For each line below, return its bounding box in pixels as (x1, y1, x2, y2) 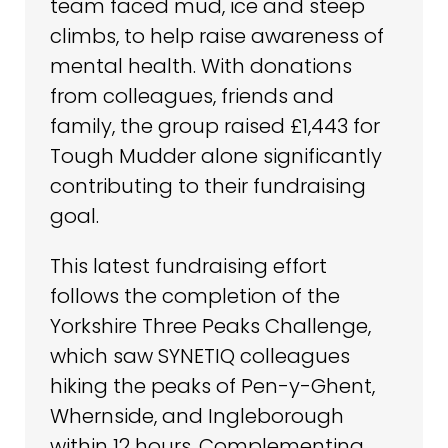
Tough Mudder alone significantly (50, 141, 382, 170)
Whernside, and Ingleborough (50, 401, 344, 430)
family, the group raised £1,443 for (50, 111, 380, 140)
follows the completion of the (50, 281, 340, 310)
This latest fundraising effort (50, 251, 327, 280)
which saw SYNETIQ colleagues (50, 341, 350, 370)
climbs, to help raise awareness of (50, 21, 384, 50)
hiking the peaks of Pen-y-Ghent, (50, 371, 375, 400)
